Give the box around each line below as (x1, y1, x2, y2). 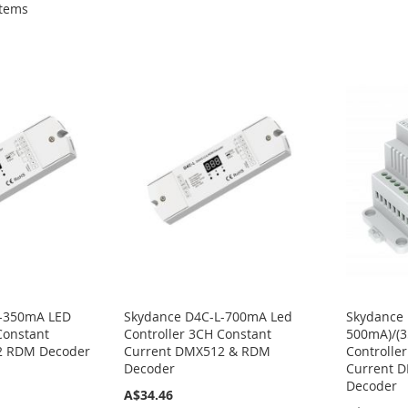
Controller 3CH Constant (124, 325, 272, 343)
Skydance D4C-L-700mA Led (124, 308, 293, 326)
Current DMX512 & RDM (124, 342, 271, 361)
